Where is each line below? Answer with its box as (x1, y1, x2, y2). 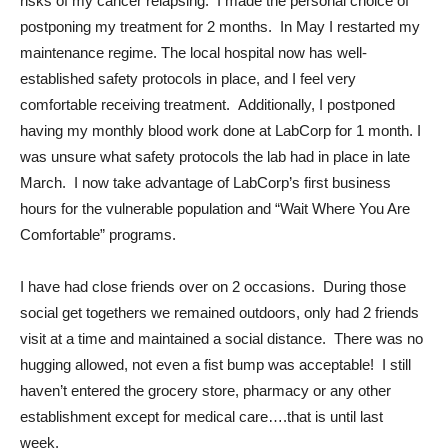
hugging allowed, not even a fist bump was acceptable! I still (20, 355, 411, 373)
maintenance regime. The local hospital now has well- (20, 43, 367, 61)
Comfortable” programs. (20, 225, 176, 243)
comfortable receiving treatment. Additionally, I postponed (20, 95, 395, 113)
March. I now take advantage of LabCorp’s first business (20, 173, 391, 191)
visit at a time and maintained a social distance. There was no (20, 329, 423, 347)
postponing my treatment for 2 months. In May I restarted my (20, 17, 420, 35)
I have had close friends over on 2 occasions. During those (20, 277, 406, 295)
